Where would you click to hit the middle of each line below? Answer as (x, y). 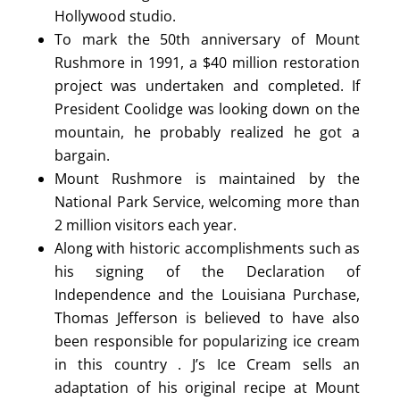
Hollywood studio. (115, 16)
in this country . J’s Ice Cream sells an (207, 364)
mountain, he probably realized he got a (207, 132)
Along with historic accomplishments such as (207, 248)
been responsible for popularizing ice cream (207, 341)
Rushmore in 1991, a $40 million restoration (207, 62)
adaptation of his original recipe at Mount (207, 387)
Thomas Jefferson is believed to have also (207, 317)
